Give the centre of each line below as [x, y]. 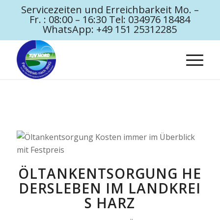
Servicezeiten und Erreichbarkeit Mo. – [110, 10]
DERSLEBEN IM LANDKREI [110, 188]
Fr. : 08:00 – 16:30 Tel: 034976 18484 [110, 19]
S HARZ [110, 203]
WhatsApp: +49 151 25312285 [110, 29]
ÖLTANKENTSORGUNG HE [110, 173]
